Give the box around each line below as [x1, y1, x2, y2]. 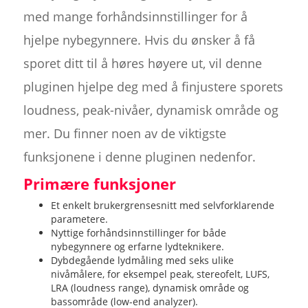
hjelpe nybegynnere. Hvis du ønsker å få [23, 31, 255, 48]
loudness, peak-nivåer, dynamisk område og [23, 101, 278, 118]
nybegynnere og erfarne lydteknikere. [50, 239, 224, 253]
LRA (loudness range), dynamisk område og [50, 280, 249, 294]
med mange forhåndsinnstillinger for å [23, 8, 247, 25]
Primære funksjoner [23, 173, 176, 194]
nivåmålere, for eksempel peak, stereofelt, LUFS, [50, 267, 269, 280]
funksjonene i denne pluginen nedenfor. [23, 148, 256, 165]
